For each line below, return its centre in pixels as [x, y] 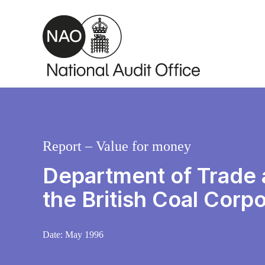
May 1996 [84, 235]
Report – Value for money [117, 146]
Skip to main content [55, 12]
